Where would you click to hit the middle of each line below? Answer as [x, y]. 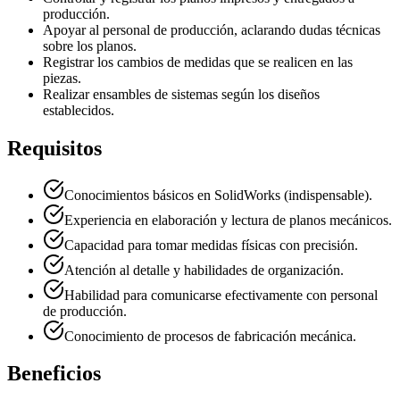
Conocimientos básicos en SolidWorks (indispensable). [218, 195]
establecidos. [79, 110]
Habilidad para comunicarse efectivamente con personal [221, 295]
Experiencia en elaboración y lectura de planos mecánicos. [228, 220]
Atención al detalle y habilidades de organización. [204, 270]
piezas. [62, 78]
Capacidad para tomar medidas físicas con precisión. [211, 245]
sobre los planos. [90, 46]
